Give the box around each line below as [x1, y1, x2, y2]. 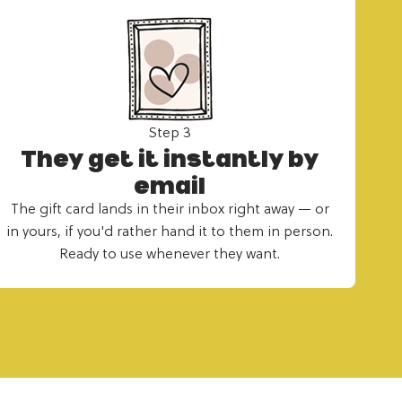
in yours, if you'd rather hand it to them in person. [6, 223, 334, 240]
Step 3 [148, 125, 192, 142]
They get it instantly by [21, 144, 319, 172]
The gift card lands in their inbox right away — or [10, 201, 329, 218]
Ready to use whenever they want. [59, 246, 281, 263]
